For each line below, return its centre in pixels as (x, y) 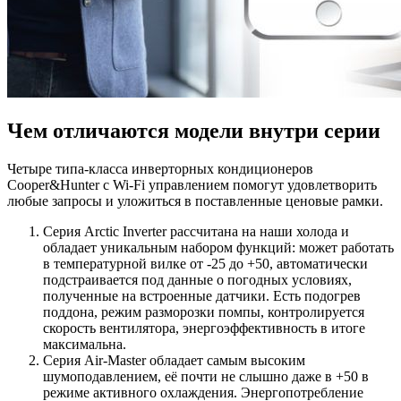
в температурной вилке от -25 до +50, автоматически (205, 263)
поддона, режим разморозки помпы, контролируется (204, 311)
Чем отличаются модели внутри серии (194, 131)
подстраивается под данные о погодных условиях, (197, 279)
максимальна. (85, 344)
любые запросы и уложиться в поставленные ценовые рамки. (195, 200)
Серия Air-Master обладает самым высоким (174, 360)
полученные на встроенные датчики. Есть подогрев (202, 295)
